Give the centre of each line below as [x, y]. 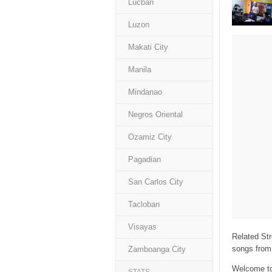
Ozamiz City [150, 137]
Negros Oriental [155, 114]
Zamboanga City [157, 249]
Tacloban [144, 204]
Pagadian [144, 159]
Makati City [148, 47]
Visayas [142, 227]
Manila [140, 70]
